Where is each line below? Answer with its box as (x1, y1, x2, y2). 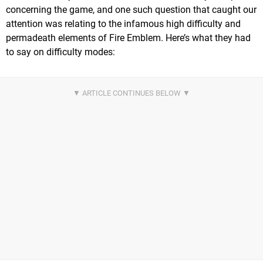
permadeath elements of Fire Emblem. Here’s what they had (6, 32, 251, 44)
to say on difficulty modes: (6, 46, 115, 58)
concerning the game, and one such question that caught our (6, 4, 257, 16)
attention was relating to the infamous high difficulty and (6, 18, 241, 30)
